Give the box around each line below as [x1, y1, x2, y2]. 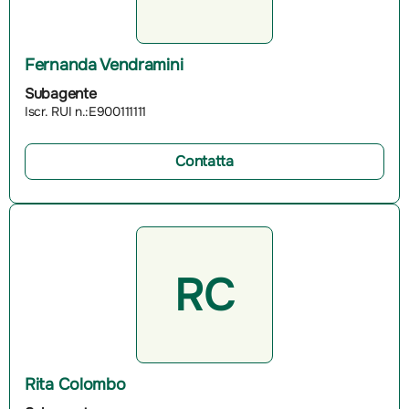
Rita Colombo [25, 373, 126, 394]
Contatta [175, 151, 234, 171]
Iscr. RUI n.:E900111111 [25, 102, 147, 120]
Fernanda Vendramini [25, 54, 184, 75]
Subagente [25, 83, 97, 103]
